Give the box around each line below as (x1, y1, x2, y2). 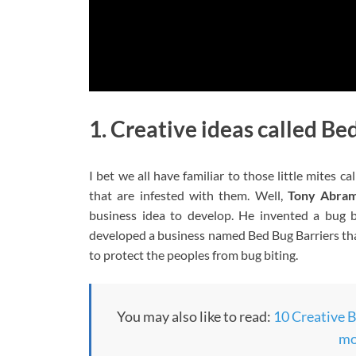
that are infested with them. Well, (89, 187, 288, 203)
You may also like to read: (116, 307, 273, 325)
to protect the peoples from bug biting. (89, 246, 298, 262)
